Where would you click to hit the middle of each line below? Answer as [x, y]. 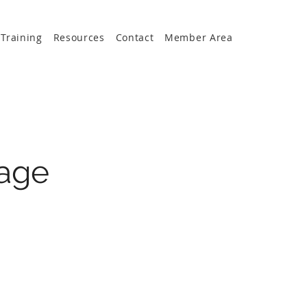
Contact [135, 37]
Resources [79, 37]
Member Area [199, 37]
